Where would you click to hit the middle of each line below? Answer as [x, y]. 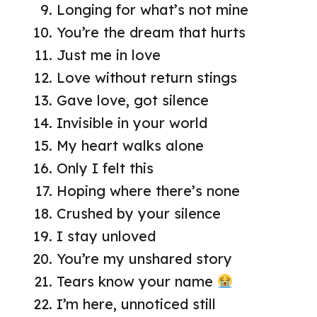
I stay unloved [106, 236]
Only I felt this [105, 168]
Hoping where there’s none [148, 190]
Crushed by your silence [139, 213]
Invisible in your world [132, 122]
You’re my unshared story [144, 258]
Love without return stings [147, 77]
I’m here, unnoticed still [136, 304]
